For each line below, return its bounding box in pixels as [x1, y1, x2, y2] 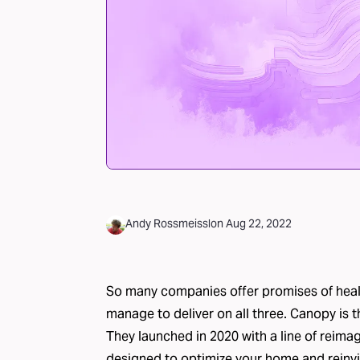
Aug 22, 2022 [226, 216, 292, 231]
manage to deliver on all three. [106, 305, 290, 322]
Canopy [290, 305, 336, 322]
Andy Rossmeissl [125, 216, 211, 231]
